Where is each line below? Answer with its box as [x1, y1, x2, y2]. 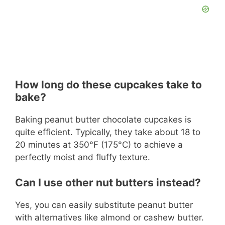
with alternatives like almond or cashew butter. [15, 212, 204, 223]
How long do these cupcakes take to [15, 78, 202, 91]
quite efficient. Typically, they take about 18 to [15, 127, 200, 137]
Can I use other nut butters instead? [15, 176, 201, 189]
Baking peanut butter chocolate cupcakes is [15, 114, 191, 125]
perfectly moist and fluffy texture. [15, 152, 150, 162]
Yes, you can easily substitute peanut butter [15, 200, 193, 210]
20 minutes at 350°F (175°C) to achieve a [15, 139, 183, 150]
